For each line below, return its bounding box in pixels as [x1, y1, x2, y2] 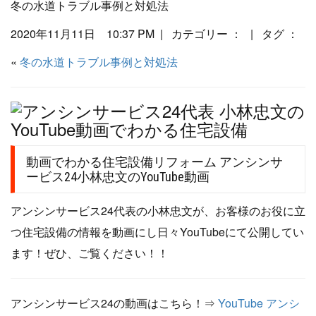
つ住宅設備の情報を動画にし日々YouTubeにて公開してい [11, 223, 304, 240]
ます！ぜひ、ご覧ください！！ [11, 244, 169, 261]
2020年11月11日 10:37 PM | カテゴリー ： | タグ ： [11, 25, 301, 42]
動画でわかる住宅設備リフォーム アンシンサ [26, 154, 283, 169]
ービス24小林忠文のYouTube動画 [26, 169, 209, 184]
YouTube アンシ [215, 294, 300, 311]
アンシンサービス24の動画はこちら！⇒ [11, 294, 215, 311]
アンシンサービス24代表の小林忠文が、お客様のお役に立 [11, 202, 305, 219]
